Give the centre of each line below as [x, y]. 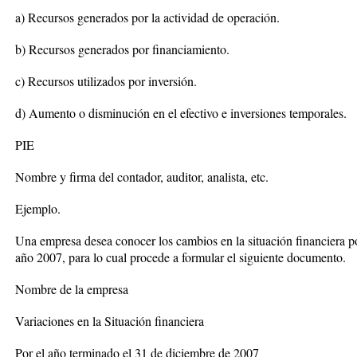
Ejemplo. [38, 208]
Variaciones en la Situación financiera [110, 321]
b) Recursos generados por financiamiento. [122, 49]
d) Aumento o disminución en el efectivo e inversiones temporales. [181, 113]
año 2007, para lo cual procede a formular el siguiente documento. [180, 257]
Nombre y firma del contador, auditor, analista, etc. [142, 177]
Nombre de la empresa [72, 289]
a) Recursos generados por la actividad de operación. [147, 17]
